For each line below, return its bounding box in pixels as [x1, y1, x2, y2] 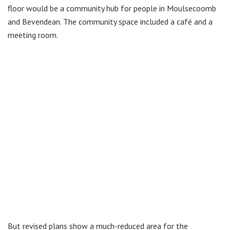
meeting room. [8, 30, 58, 41]
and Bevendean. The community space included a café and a [8, 16, 213, 27]
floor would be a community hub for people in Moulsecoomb [8, 3, 216, 14]
